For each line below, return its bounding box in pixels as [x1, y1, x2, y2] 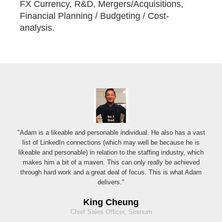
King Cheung [83, 197, 139, 207]
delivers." [98, 178, 124, 186]
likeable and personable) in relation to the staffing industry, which [18, 149, 204, 156]
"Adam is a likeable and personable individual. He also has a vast [17, 129, 205, 136]
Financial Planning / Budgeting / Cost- [20, 11, 169, 21]
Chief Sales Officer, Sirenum [70, 208, 152, 216]
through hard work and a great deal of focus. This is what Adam [20, 168, 202, 176]
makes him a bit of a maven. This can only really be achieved [22, 159, 200, 166]
